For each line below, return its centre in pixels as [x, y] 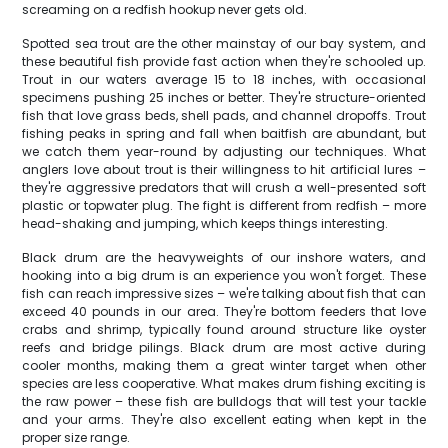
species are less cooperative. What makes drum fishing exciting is [224, 383]
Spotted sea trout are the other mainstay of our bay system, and [224, 43]
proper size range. [76, 437]
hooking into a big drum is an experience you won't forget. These [224, 275]
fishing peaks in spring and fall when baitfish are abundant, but [224, 133]
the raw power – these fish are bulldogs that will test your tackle [224, 401]
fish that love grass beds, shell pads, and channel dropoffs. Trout [224, 115]
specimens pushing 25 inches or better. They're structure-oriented [224, 97]
